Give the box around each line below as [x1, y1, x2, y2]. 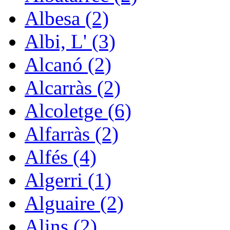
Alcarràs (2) [25, 76, 121, 99]
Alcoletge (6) [25, 100, 131, 122]
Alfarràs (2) [25, 123, 119, 145]
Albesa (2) [25, 7, 109, 30]
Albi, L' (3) [25, 30, 116, 53]
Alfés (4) [25, 146, 97, 168]
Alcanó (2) [25, 53, 111, 76]
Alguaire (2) [25, 192, 124, 215]
